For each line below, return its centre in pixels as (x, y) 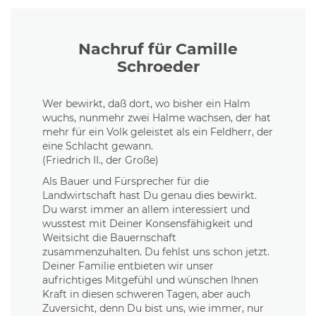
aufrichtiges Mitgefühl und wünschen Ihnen (150, 280)
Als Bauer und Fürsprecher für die (126, 181)
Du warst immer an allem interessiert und (146, 209)
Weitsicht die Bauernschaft (109, 238)
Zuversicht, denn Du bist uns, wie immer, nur (153, 308)
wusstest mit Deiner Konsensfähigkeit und (147, 224)
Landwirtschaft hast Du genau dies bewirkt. (150, 195)
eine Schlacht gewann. (98, 146)
